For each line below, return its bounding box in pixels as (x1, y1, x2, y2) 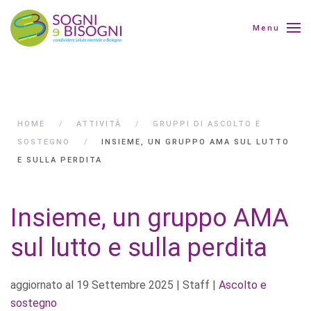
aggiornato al (10, 278, 76, 292)
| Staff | (174, 278, 219, 292)
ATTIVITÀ (76, 119, 121, 128)
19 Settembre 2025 (76, 278, 174, 292)
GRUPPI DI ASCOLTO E (153, 119, 261, 128)
